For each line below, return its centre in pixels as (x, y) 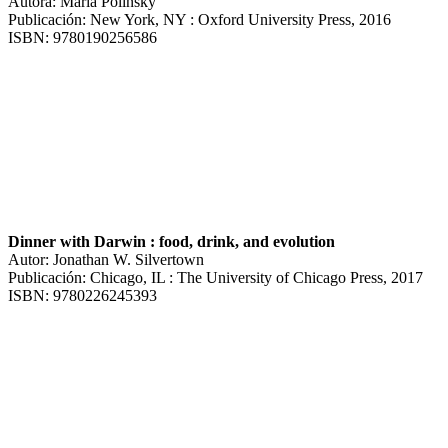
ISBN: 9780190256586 (82, 37)
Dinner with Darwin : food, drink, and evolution (171, 241)
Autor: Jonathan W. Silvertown (106, 259)
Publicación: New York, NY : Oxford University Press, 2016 (199, 19)
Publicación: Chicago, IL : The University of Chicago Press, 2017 (215, 277)
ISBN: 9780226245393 (82, 295)
